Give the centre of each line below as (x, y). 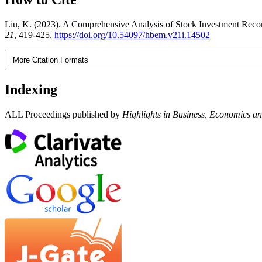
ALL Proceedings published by (62, 114)
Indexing (31, 89)
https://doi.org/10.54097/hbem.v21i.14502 (132, 35)
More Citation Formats (51, 60)
